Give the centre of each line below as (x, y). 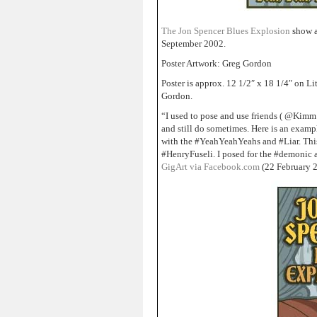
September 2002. (194, 44)
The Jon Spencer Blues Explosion (227, 31)
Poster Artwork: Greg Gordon (217, 63)
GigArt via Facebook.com (211, 167)
